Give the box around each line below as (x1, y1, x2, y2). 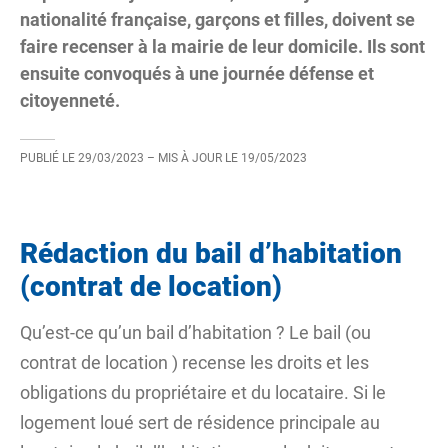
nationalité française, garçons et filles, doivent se (20, 9, 415, 30)
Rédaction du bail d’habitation (20, 237, 402, 270)
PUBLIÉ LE (20, 151, 75, 165)
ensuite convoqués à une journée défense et (20, 63, 374, 84)
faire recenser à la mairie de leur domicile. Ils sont (20, 36, 425, 57)
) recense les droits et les (168, 352, 369, 373)
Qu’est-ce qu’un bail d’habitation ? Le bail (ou (20, 322, 371, 343)
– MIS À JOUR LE (147, 151, 241, 165)
